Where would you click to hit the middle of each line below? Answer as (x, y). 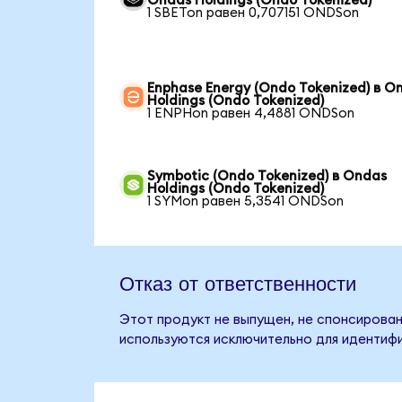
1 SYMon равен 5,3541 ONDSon (246, 202)
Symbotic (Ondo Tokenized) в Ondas (267, 177)
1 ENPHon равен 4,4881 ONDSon (251, 114)
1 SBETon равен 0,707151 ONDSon (253, 13)
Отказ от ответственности (237, 282)
